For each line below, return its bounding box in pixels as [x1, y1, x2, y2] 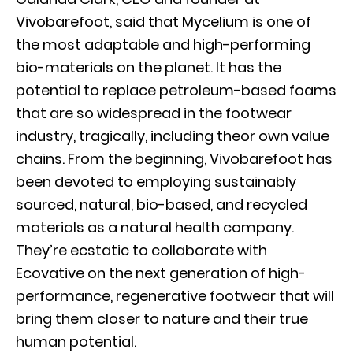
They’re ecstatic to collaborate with [16, 240, 267, 260]
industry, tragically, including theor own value [16, 125, 329, 146]
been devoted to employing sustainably [16, 171, 296, 191]
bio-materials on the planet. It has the [16, 57, 281, 77]
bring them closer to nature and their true [16, 308, 308, 329]
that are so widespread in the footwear [16, 102, 292, 123]
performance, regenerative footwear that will [16, 285, 334, 306]
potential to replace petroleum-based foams [16, 80, 336, 100]
